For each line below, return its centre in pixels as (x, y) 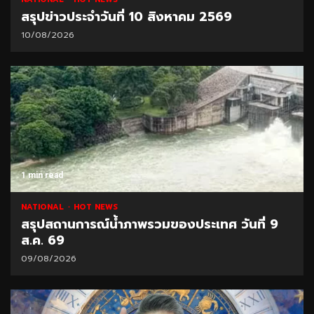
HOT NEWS (96, 207)
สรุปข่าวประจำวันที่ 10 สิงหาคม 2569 (127, 16)
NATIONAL (44, 207)
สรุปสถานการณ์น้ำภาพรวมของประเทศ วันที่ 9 (150, 224)
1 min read (42, 175)
